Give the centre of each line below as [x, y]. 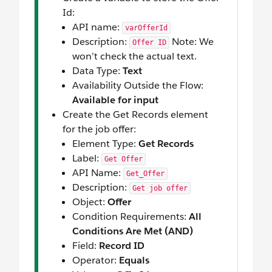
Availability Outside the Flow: [138, 86]
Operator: [96, 260]
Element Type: [105, 144]
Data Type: [97, 71]
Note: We [192, 42]
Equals [134, 260]
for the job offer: [99, 129]
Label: [87, 158]
